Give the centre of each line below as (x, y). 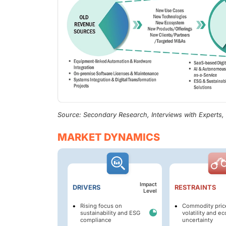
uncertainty (197, 220)
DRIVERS (87, 187)
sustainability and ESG (110, 213)
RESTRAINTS (195, 187)
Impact (148, 184)
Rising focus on (101, 206)
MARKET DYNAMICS (109, 137)
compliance (96, 220)
